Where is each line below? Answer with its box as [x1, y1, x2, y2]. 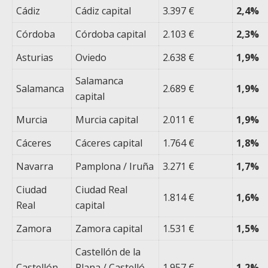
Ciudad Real [75, 183, 128, 197]
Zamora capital [75, 222, 143, 236]
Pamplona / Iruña [75, 160, 154, 173]
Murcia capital [75, 113, 139, 127]
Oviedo [75, 51, 107, 65]
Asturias [16, 51, 54, 65]
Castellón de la [75, 245, 141, 259]
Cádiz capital [75, 4, 132, 18]
